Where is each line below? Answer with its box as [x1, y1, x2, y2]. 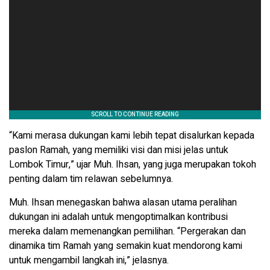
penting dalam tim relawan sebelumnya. [9, 172, 173, 187]
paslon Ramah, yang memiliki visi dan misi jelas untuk [9, 143, 228, 158]
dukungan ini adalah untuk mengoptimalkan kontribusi [9, 210, 228, 225]
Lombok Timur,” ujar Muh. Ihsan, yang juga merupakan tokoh [9, 157, 256, 172]
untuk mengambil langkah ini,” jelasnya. [9, 253, 169, 268]
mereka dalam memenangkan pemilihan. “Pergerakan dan [9, 224, 246, 239]
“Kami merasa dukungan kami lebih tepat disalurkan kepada [9, 128, 254, 143]
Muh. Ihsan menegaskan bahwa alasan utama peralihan [9, 195, 237, 210]
